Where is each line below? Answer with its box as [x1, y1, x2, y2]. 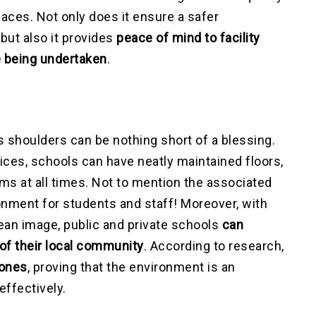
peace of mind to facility [116, 30, 260, 46]
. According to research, [143, 238, 284, 254]
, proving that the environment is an [27, 260, 236, 275]
